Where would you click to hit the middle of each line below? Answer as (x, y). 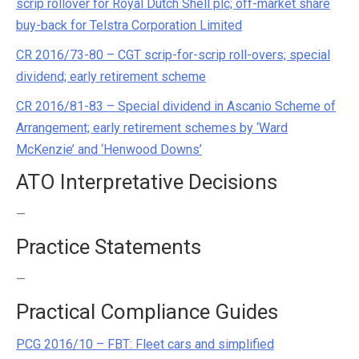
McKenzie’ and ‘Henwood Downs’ (109, 149)
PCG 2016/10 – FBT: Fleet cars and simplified (145, 344)
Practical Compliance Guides (147, 312)
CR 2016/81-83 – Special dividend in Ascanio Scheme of (176, 106)
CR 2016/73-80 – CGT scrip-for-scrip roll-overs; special (173, 55)
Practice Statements (109, 247)
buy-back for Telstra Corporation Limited (129, 25)
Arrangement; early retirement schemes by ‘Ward (152, 128)
